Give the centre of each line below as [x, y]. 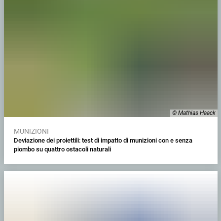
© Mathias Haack [194, 113]
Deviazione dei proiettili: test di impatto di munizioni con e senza [103, 141]
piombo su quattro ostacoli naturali [62, 149]
